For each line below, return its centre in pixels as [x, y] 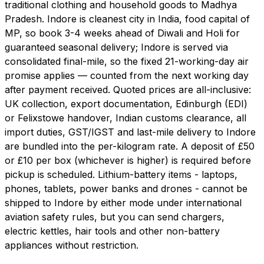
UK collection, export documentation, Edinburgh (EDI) [126, 104]
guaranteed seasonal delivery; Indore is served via [116, 47]
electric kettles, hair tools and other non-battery [112, 231]
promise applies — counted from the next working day [127, 76]
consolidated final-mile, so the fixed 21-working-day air [127, 62]
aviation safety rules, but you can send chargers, [115, 217]
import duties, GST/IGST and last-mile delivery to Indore [130, 132]
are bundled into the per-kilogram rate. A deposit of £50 [130, 146]
